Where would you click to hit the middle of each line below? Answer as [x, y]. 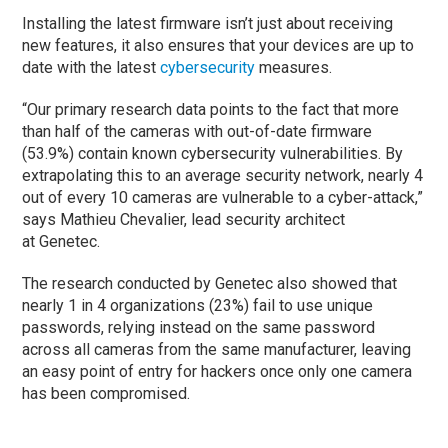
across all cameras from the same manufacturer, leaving [217, 349]
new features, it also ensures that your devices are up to [218, 45]
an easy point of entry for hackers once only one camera [217, 371]
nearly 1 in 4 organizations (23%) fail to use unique [198, 305]
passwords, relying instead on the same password [199, 327]
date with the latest [91, 67]
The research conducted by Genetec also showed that [210, 283]
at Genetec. [61, 241]
